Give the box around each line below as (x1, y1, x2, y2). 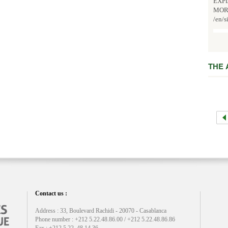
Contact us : (35, 190, 67, 197)
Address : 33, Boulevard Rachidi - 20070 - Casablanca (35, 207, 166, 214)
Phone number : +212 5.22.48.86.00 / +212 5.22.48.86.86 (35, 216, 175, 223)
